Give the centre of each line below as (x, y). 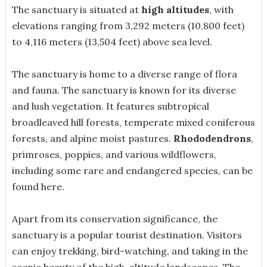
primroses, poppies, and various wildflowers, (114, 154)
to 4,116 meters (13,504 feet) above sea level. (112, 41)
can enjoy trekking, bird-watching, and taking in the (130, 251)
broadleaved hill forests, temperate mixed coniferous (133, 122)
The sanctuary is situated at (76, 9)
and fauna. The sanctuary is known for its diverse (124, 90)
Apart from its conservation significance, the (114, 218)
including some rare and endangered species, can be (132, 170)
